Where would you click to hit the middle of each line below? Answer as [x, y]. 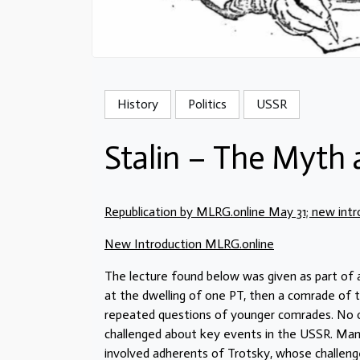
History [138, 104]
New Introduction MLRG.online [189, 243]
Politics [207, 104]
